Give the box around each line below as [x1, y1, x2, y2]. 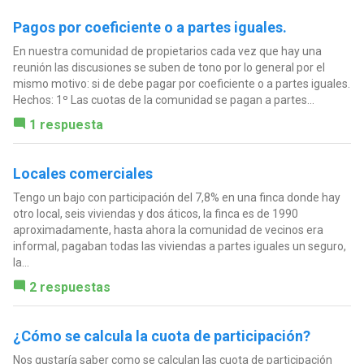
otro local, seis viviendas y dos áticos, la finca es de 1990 [12, 206, 298, 220]
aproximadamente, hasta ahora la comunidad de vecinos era [12, 223, 323, 236]
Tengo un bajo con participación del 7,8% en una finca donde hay [12, 190, 340, 204]
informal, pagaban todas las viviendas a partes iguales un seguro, [12, 239, 346, 253]
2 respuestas [28, 279, 110, 295]
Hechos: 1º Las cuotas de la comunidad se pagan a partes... [12, 93, 314, 106]
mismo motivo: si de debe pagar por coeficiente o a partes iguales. [12, 76, 350, 90]
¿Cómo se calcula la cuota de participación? [12, 327, 310, 344]
